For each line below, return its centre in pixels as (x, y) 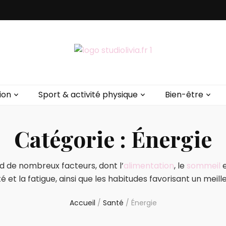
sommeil (203, 166)
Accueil (82, 203)
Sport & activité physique (88, 95)
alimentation (149, 166)
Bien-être (184, 95)
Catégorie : (73, 138)
